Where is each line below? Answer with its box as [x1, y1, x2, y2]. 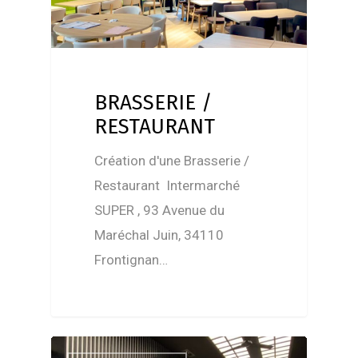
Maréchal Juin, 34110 [94, 227, 225, 244]
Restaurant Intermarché [94, 177, 241, 194]
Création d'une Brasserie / [94, 153, 250, 169]
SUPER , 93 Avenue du [94, 202, 225, 219]
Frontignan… [94, 252, 169, 268]
